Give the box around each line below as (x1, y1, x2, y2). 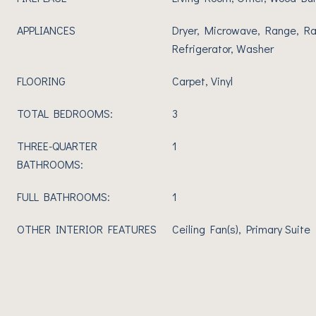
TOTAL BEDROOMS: (17, 106, 113, 121)
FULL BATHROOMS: (17, 189, 110, 204)
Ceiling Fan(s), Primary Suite (172, 221, 310, 236)
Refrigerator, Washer (172, 41, 274, 56)
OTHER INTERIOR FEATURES (17, 221, 157, 236)
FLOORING (17, 73, 66, 88)
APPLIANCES (17, 23, 75, 37)
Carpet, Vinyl (172, 73, 233, 88)
